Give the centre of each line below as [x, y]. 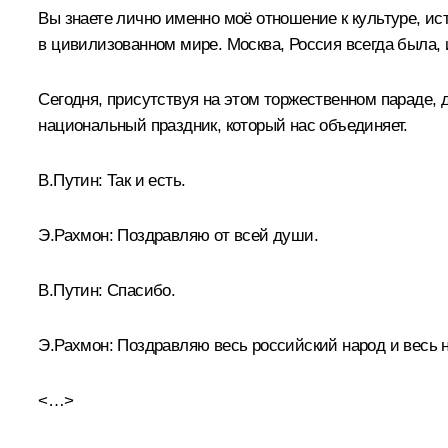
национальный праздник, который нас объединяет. [223, 125]
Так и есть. [144, 180]
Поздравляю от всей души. [215, 235]
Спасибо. [139, 290]
